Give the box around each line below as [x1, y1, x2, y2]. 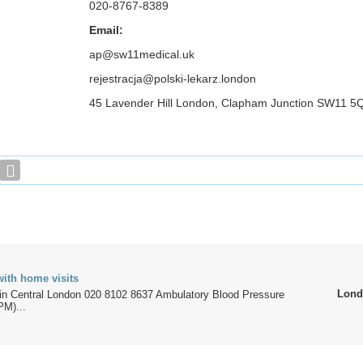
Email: [89, 23, 123, 36]
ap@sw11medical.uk [89, 48, 194, 61]
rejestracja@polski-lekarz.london [89, 72, 256, 85]
